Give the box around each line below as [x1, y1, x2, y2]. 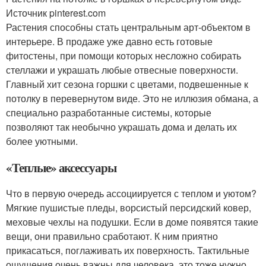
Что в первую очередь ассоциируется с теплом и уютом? [6, 186, 256, 200]
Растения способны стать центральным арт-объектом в [6, 20, 251, 34]
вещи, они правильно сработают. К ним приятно [6, 229, 218, 243]
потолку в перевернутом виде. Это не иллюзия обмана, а [6, 91, 258, 105]
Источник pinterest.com [6, 6, 106, 20]
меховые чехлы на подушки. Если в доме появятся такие [6, 215, 258, 229]
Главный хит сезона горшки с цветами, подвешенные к [6, 77, 248, 91]
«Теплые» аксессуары [6, 159, 117, 176]
